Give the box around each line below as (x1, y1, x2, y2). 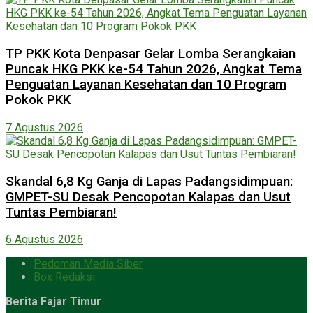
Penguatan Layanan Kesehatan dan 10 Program (6, 77, 286, 93)
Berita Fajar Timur (6, 295, 101, 309)
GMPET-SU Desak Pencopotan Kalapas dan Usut (6, 189, 291, 205)
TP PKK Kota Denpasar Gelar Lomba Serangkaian (6, 46, 296, 62)
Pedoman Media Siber (34, 257, 143, 271)
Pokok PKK (6, 92, 71, 108)
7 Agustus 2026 (6, 120, 83, 134)
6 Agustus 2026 (6, 233, 83, 247)
